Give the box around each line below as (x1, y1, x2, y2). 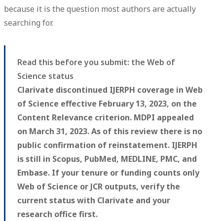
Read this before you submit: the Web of (17, 57, 175, 68)
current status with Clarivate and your (17, 195, 170, 206)
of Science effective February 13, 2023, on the (17, 98, 197, 110)
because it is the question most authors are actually (4, 3, 196, 15)
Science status (17, 71, 74, 82)
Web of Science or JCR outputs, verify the (17, 181, 180, 192)
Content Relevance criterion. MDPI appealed (17, 112, 194, 123)
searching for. (4, 17, 53, 29)
